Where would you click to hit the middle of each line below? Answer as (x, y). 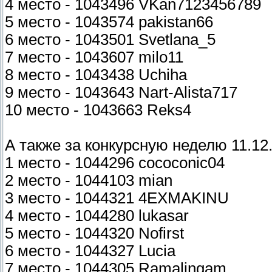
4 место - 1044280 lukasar (97, 215)
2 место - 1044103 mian (89, 180)
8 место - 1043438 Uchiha (96, 74)
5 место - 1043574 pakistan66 (109, 22)
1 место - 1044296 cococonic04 (115, 162)
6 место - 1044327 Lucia (90, 250)
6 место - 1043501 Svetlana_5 (110, 39)
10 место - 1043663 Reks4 (98, 110)
